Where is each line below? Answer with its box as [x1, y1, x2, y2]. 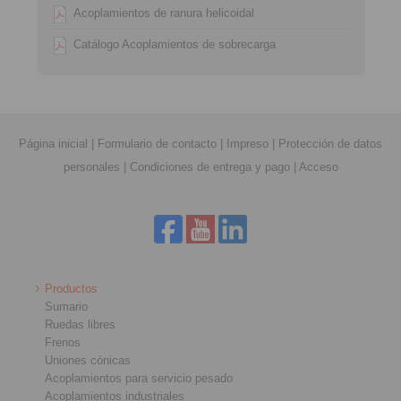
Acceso [298, 160, 338, 174]
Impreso [226, 137, 269, 150]
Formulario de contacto [98, 137, 217, 150]
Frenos [45, 336, 81, 349]
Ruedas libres [45, 318, 115, 331]
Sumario [45, 300, 88, 313]
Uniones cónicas [45, 354, 131, 367]
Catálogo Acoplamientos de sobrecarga [73, 38, 276, 51]
